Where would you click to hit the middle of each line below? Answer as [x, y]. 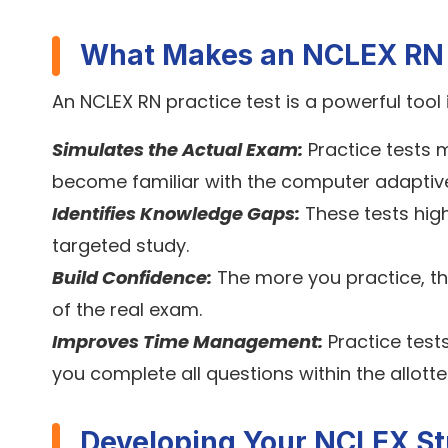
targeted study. [120, 246]
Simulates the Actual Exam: [177, 150]
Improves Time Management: [187, 342]
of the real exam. [127, 310]
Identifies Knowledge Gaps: [176, 214]
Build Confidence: [132, 278]
